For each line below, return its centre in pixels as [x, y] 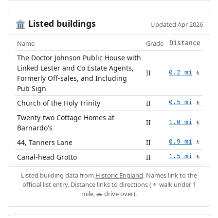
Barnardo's [35, 128]
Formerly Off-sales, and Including [72, 78]
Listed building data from [58, 175]
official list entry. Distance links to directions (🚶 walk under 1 [109, 185]
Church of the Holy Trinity [59, 103]
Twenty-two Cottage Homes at [66, 118]
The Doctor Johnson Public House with [79, 58]
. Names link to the [170, 175]
